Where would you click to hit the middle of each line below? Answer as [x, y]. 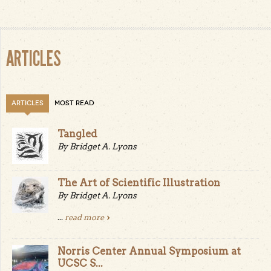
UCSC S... [80, 263]
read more [84, 218]
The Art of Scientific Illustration [139, 183]
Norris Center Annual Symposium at [149, 251]
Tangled [77, 134]
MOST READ [74, 103]
